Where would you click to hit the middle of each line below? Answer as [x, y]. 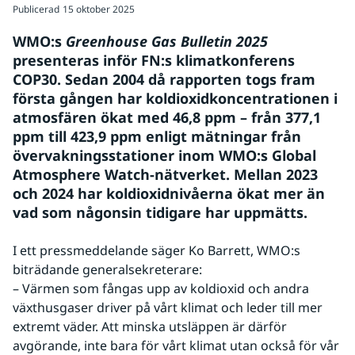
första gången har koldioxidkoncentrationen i [175, 98]
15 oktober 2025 [99, 9]
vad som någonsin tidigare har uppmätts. [160, 212]
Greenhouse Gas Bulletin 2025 [167, 41]
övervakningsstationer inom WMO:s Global [164, 155]
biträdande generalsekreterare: [107, 269]
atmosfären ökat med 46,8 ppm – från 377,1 [167, 117]
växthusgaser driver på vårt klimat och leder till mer [168, 307]
